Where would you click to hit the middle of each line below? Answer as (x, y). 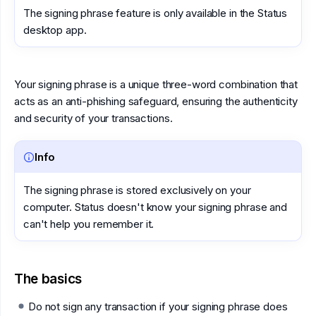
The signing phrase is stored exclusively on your (137, 190)
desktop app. (55, 30)
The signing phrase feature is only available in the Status (156, 13)
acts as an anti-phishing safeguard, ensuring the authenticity (156, 101)
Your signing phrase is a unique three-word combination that (156, 84)
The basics (48, 279)
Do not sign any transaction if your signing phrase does (158, 306)
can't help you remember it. (89, 224)
